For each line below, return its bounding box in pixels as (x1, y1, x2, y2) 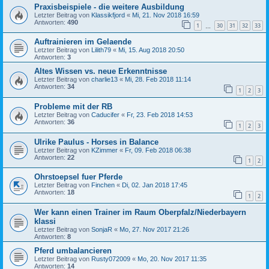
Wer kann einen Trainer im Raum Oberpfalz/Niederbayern (34, 207, 246, 217)
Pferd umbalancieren (34, 246, 112, 255)
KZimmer (91, 146, 118, 154)
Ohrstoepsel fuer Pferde (34, 172, 122, 182)
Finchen (91, 181, 115, 189)
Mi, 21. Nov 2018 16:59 (132, 11, 199, 19)
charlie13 (91, 76, 118, 83)
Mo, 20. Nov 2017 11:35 (138, 255, 207, 262)
